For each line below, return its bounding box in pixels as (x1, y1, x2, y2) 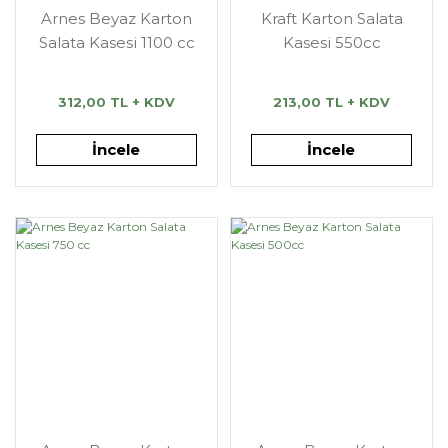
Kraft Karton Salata (260, 9, 403, 28)
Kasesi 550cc (282, 33, 381, 52)
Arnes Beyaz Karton (41, 9, 192, 28)
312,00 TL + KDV (58, 94, 175, 110)
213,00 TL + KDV (273, 94, 390, 110)
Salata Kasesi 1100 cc (38, 33, 195, 52)
